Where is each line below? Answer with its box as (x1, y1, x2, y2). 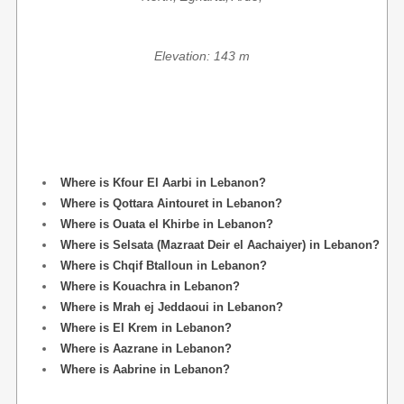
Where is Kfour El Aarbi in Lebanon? (60, 176, 266, 189)
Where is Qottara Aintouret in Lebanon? (60, 197, 282, 210)
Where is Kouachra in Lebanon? (60, 280, 240, 293)
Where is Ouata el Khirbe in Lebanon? (60, 217, 273, 231)
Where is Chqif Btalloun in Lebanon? (60, 259, 267, 272)
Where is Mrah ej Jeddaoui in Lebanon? (60, 300, 283, 314)
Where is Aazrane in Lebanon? (60, 342, 232, 355)
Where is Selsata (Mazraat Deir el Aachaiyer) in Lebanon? (60, 238, 380, 252)
